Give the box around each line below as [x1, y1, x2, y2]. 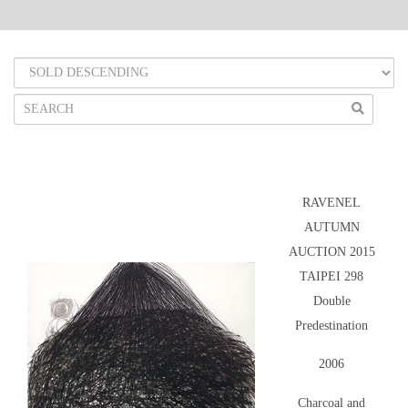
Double [312, 294, 351, 309]
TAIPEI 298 [300, 270, 363, 284]
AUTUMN [303, 220, 360, 235]
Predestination [295, 319, 368, 333]
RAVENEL [302, 196, 361, 210]
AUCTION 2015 [288, 245, 375, 260]
